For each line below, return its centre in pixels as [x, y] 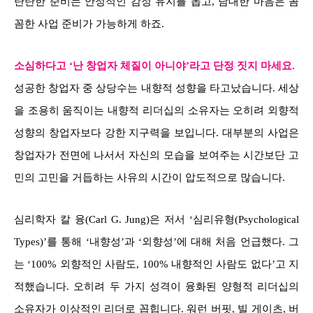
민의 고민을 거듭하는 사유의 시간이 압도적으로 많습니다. [150, 177]
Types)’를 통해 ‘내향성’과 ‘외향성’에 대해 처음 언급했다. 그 [156, 241]
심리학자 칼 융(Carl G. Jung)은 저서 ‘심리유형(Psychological [156, 219]
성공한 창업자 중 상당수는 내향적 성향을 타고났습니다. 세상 [156, 88]
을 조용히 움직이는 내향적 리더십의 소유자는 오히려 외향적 [156, 110]
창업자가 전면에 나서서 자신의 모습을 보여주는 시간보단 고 [156, 155]
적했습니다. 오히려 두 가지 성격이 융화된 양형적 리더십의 [156, 286]
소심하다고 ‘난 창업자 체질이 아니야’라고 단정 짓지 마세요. [154, 65]
